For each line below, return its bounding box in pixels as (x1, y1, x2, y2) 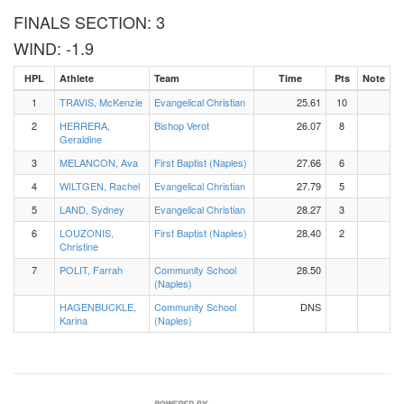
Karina (60, 313, 87, 327)
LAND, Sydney (60, 202, 124, 216)
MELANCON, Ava (60, 155, 138, 170)
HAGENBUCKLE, (60, 299, 136, 314)
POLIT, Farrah (60, 262, 123, 277)
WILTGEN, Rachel (60, 179, 140, 193)
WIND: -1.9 (14, 36, 94, 60)
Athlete (60, 71, 94, 85)
